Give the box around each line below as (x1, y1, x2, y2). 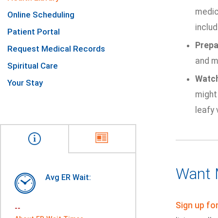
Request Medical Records (7, 44, 105, 54)
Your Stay (7, 78, 43, 88)
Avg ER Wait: (45, 173, 91, 182)
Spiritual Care (7, 61, 58, 71)
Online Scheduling (7, 10, 74, 19)
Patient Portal (7, 27, 60, 36)
